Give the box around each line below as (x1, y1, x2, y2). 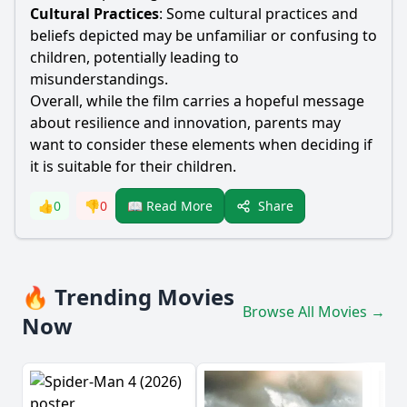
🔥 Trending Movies (22, 282, 234, 312)
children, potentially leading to (30, 47, 239, 67)
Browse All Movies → (243, 302, 385, 322)
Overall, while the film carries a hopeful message (30, 91, 364, 111)
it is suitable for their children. (30, 156, 236, 176)
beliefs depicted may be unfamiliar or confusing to (30, 25, 377, 45)
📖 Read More (127, 197, 213, 214)
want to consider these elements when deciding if (30, 134, 372, 154)
